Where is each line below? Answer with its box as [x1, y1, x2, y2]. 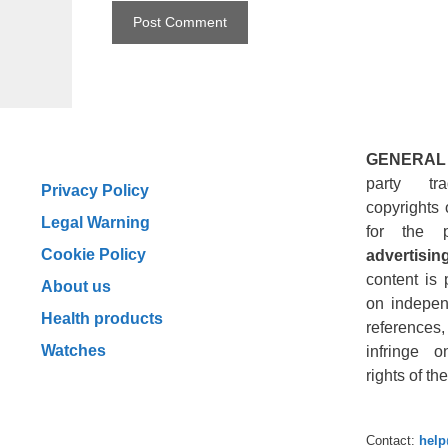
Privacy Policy [41, 180, 149, 199]
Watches [41, 341, 106, 360]
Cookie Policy [41, 244, 146, 263]
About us [41, 276, 111, 295]
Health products [41, 308, 163, 327]
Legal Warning [41, 212, 150, 231]
